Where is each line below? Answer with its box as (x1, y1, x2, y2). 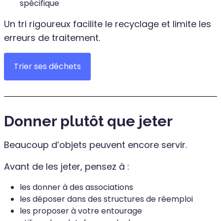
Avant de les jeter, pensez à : (4, 160, 129, 173)
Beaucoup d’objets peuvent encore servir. (4, 138, 187, 151)
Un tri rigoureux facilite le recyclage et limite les (4, 17, 211, 30)
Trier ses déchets (14, 60, 81, 72)
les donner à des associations (20, 181, 133, 193)
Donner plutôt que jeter (4, 112, 173, 130)
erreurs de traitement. (4, 31, 100, 44)
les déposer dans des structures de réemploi (20, 193, 193, 205)
